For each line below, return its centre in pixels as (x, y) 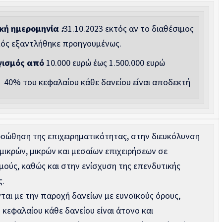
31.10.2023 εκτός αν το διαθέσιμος (129, 29)
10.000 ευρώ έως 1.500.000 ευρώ (105, 63)
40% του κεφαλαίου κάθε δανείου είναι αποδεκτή (96, 82)
